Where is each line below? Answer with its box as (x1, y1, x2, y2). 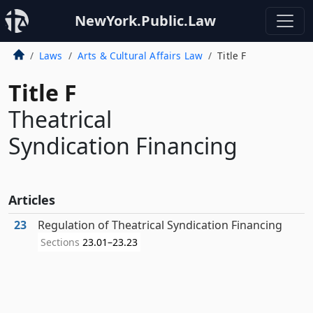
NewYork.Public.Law (75, 11, 216, 30)
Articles (8, 191, 55, 208)
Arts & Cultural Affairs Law (77, 49, 203, 62)
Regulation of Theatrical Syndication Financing (38, 217, 282, 233)
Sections (41, 235, 82, 249)
